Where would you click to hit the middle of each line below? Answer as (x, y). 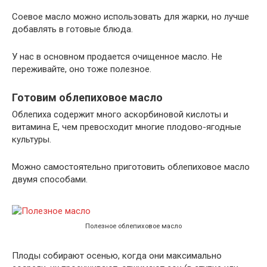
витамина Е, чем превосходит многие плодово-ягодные (127, 127)
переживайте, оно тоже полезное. (82, 69)
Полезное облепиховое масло (133, 226)
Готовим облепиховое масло (87, 97)
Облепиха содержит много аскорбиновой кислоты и (120, 114)
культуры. (32, 139)
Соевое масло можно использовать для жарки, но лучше (131, 17)
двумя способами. (50, 179)
